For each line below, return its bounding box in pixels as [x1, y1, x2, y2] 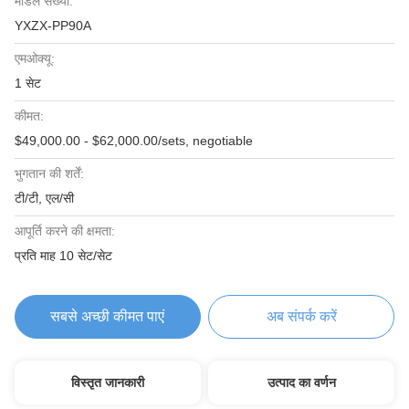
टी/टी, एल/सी [15, 191, 74, 205]
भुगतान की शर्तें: [15, 166, 84, 181]
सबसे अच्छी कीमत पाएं [50, 309, 165, 324]
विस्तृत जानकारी [70, 375, 144, 390]
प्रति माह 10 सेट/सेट [15, 248, 112, 263]
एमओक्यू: [15, 51, 55, 66]
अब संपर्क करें [266, 309, 337, 324]
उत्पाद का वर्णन [267, 375, 336, 390]
